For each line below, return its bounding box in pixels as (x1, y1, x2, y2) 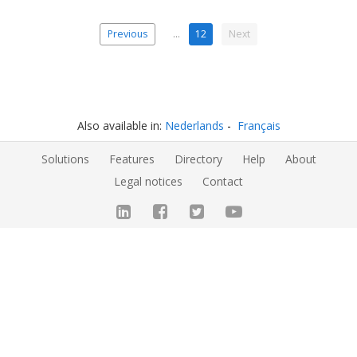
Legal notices (114, 173, 182, 189)
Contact (202, 173, 243, 189)
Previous (107, 27, 147, 41)
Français (237, 118, 280, 134)
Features (108, 151, 155, 167)
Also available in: (76, 118, 165, 134)
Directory (174, 151, 222, 167)
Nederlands (164, 118, 224, 134)
